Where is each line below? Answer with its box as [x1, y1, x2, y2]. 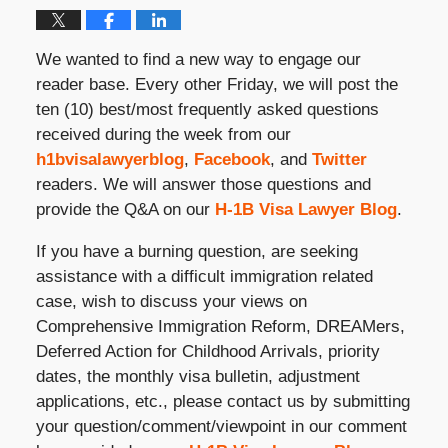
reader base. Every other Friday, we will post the [35, 74, 398, 94]
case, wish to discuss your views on [35, 291, 307, 311]
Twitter [311, 149, 367, 169]
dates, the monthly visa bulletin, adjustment [35, 366, 360, 386]
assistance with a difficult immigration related [35, 266, 373, 286]
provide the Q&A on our [35, 199, 215, 219]
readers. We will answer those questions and [35, 174, 371, 194]
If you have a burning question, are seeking [35, 241, 358, 261]
